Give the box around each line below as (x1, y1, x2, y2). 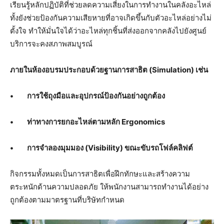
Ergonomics (121, 117, 165, 127)
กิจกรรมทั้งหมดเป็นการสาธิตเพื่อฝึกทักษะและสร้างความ (10, 169, 190, 179)
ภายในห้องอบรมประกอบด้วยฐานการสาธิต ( (10, 65, 152, 75)
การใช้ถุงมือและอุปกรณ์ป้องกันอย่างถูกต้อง (27, 91, 165, 101)
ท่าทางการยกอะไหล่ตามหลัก (27, 117, 121, 127)
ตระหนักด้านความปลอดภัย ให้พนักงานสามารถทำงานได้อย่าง (10, 182, 208, 192)
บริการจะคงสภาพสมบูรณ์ (10, 39, 92, 49)
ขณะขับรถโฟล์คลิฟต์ (124, 143, 193, 153)
